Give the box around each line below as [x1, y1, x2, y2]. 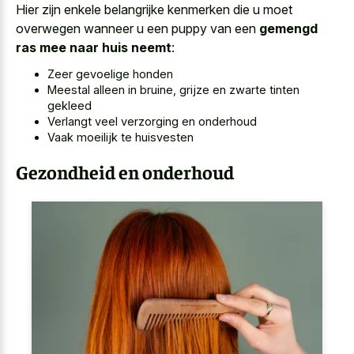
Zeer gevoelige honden [47, 67, 173, 81]
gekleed [47, 99, 92, 113]
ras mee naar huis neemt [16, 39, 171, 55]
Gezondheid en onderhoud [16, 160, 234, 184]
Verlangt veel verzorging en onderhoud [47, 115, 257, 129]
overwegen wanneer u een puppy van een [16, 20, 259, 36]
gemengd [259, 20, 318, 36]
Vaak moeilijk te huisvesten [47, 130, 194, 145]
